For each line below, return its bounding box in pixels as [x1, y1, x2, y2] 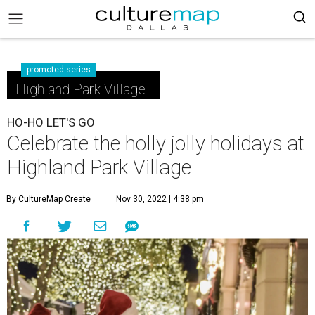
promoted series [27, 65, 91, 75]
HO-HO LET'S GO [7, 115, 95, 129]
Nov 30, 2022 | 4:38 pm [116, 194, 204, 204]
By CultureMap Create [6, 194, 91, 204]
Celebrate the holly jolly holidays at [7, 131, 304, 155]
